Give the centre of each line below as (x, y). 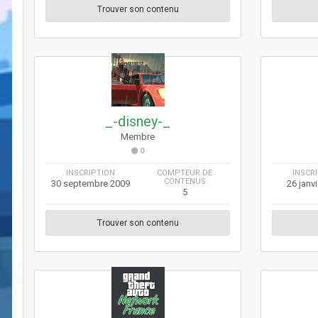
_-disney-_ (138, 121)
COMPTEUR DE (185, 172)
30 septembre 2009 (91, 183)
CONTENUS (185, 181)
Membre (138, 136)
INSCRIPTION (91, 172)
